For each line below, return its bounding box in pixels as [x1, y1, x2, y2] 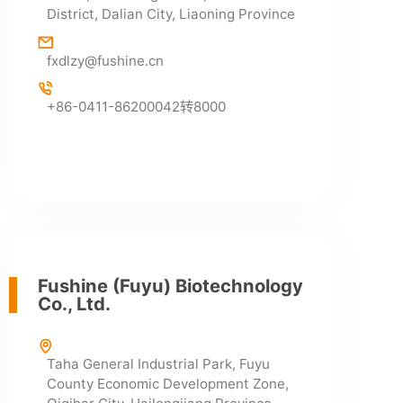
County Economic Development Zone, [46, 375, 289, 393]
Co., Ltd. [37, 292, 111, 316]
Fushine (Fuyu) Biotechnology [37, 274, 303, 298]
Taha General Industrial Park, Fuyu [46, 355, 270, 373]
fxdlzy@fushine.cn [46, 51, 164, 69]
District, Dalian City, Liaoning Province [46, 5, 295, 23]
